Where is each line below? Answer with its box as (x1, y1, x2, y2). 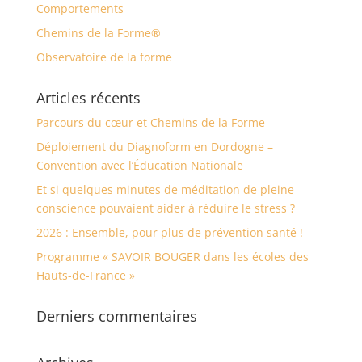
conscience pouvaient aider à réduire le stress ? (36, 200, 295, 216)
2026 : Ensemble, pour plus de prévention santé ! (36, 225, 303, 240)
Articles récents (36, 88, 141, 107)
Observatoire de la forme (36, 49, 172, 65)
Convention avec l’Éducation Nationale (36, 158, 243, 173)
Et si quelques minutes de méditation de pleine (36, 182, 294, 197)
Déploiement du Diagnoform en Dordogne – (36, 139, 273, 154)
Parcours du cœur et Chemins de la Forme (36, 115, 265, 130)
